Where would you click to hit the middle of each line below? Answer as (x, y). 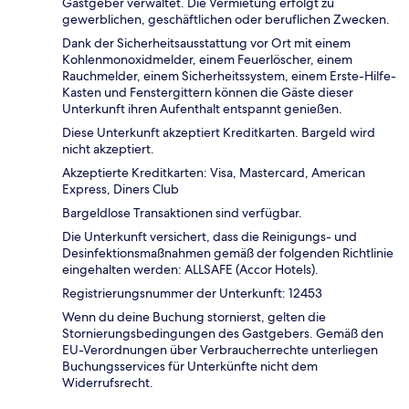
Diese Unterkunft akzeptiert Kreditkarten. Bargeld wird (219, 132)
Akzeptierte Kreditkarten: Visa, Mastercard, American (214, 172)
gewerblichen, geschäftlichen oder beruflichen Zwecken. (226, 19)
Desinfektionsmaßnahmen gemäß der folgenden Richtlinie (228, 252)
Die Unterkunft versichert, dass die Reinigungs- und (210, 236)
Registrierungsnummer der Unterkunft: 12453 (192, 293)
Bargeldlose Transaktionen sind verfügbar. (182, 212)
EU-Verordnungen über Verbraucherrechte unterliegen (220, 349)
